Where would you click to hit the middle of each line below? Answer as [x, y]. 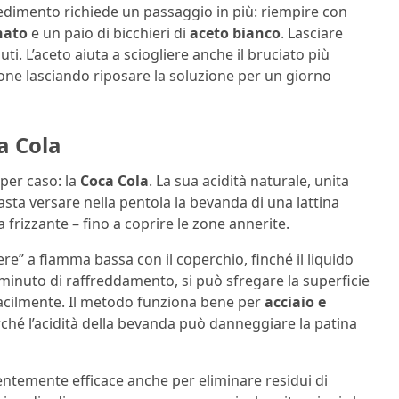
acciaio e [295, 301]
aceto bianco [235, 33]
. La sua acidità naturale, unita [249, 180]
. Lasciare [312, 33]
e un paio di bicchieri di [109, 33]
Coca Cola [114, 180]
